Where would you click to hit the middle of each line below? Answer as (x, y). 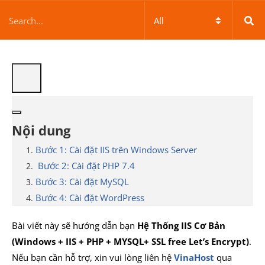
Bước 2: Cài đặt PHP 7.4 (85, 166)
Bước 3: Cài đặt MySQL (82, 182)
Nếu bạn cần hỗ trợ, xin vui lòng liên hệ (93, 257)
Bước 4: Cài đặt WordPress (90, 198)
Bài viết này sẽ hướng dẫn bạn (75, 225)
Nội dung (41, 130)
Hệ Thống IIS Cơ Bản (181, 225)
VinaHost (194, 257)
